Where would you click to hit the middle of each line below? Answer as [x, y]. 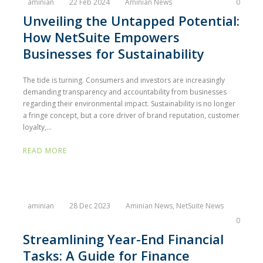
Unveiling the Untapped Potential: [131, 21]
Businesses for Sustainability [114, 53]
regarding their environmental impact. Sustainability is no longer [129, 104]
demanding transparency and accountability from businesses [125, 92]
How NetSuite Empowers [101, 37]
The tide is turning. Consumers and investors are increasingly [124, 80]
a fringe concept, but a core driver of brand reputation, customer [131, 115]
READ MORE [45, 151]
